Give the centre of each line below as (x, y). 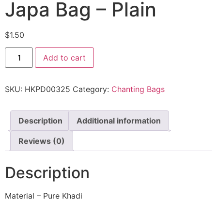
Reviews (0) (42, 141)
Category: (92, 89)
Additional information (119, 121)
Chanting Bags (138, 89)
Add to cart (65, 58)
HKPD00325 (47, 89)
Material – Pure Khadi (44, 196)
